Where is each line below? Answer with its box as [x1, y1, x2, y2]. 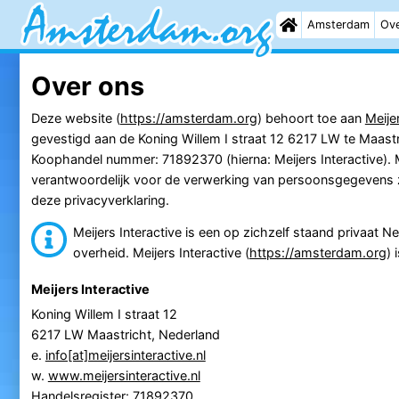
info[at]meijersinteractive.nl [45, 347, 206, 363]
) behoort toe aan [256, 110, 365, 126]
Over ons [30, 69, 144, 102]
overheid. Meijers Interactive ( [72, 244, 249, 260]
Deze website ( [30, 110, 120, 126]
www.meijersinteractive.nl [47, 368, 200, 384]
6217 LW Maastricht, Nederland [30, 327, 220, 343]
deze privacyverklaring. [30, 191, 169, 208]
